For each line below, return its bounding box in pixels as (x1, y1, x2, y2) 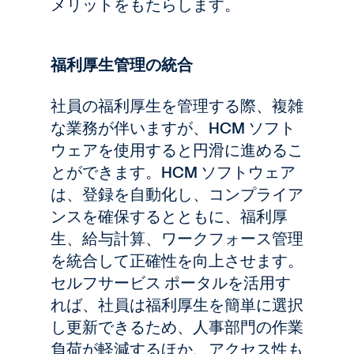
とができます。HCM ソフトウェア (51, 161, 296, 183)
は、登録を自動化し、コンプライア (51, 183, 303, 205)
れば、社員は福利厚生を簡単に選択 (51, 294, 303, 316)
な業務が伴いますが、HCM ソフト (51, 117, 296, 139)
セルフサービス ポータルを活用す (51, 272, 291, 294)
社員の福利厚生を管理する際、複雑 (51, 95, 303, 117)
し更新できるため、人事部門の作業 (51, 316, 303, 338)
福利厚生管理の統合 (51, 54, 193, 76)
